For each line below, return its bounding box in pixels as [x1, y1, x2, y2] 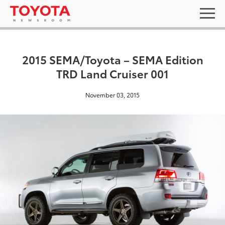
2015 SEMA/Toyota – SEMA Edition [22, 51, 203, 67]
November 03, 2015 [85, 90, 140, 99]
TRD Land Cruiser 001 [56, 65, 169, 81]
